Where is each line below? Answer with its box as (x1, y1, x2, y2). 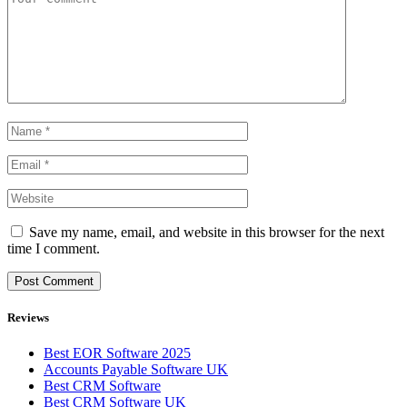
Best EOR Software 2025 (44, 345, 191, 362)
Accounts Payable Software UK (44, 362, 228, 378)
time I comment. (7, 240, 100, 256)
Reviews (7, 311, 49, 325)
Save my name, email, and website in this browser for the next (29, 223, 384, 240)
